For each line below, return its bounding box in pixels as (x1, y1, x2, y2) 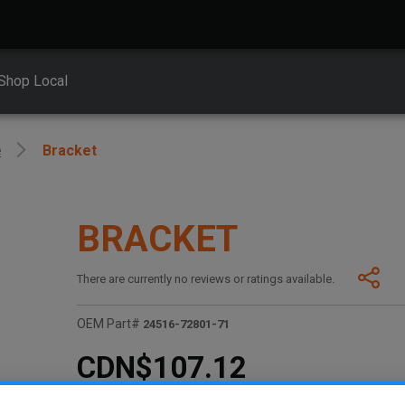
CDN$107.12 (77, 349, 248, 385)
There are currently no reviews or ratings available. (77, 272, 335, 287)
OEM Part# (77, 316, 141, 332)
